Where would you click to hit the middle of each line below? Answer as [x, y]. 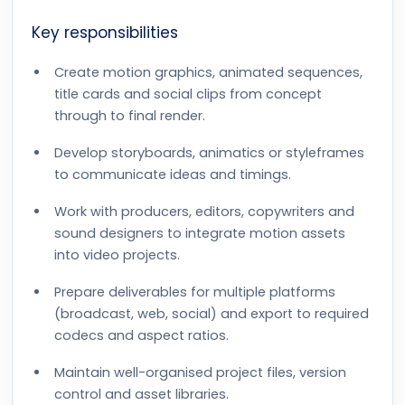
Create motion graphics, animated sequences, [208, 72]
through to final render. [130, 116]
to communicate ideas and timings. [173, 174]
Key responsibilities [105, 33]
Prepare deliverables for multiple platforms [195, 292]
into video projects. [117, 255]
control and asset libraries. [141, 394]
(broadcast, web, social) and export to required [212, 314]
